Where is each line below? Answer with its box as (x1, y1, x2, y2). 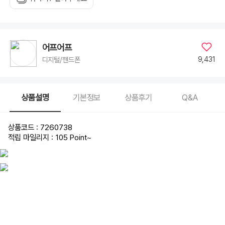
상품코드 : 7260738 (8, 122, 73, 132)
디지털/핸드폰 (42, 55, 80, 64)
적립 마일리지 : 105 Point (8, 133, 87, 143)
